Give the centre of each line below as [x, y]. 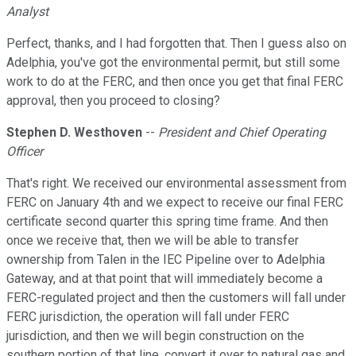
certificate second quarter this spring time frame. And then [167, 222]
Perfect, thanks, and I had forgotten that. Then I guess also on [176, 44]
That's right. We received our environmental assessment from [176, 184]
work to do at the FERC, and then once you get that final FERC [175, 82]
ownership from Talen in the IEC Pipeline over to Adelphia [166, 260]
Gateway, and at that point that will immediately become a [164, 279]
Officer [25, 152]
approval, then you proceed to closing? [113, 101]
